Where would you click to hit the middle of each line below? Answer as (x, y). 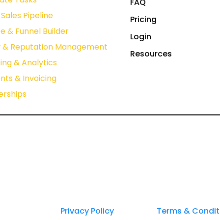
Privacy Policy (87, 211)
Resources (151, 54)
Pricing (144, 20)
